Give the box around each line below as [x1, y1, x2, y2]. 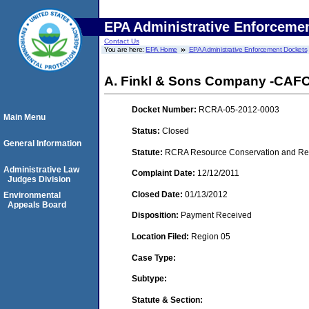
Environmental [3, 190, 61, 200]
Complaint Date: [132, 168, 197, 179]
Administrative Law [3, 165, 79, 175]
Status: [132, 126, 162, 136]
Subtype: [132, 274, 167, 284]
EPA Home [146, 46, 178, 53]
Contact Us [104, 37, 139, 45]
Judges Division [8, 175, 70, 184]
